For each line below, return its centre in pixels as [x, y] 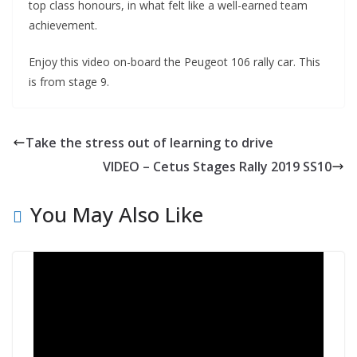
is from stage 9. [69, 81]
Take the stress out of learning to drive [149, 142]
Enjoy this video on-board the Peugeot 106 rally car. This [175, 61]
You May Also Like [117, 214]
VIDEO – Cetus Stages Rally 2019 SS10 [217, 166]
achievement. [63, 25]
